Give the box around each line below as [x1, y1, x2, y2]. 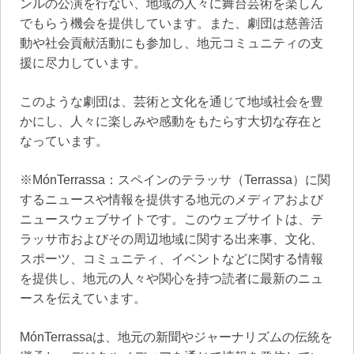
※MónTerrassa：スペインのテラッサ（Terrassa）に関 [20, 172, 330, 186]
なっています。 [20, 134, 108, 148]
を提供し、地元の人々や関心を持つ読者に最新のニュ [20, 271, 323, 285]
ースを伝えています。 [20, 291, 146, 305]
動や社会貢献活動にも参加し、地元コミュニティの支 [20, 36, 323, 50]
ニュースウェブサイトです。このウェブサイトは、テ [20, 212, 323, 226]
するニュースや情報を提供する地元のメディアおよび [20, 192, 323, 206]
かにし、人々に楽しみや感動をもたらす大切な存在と [20, 114, 323, 128]
